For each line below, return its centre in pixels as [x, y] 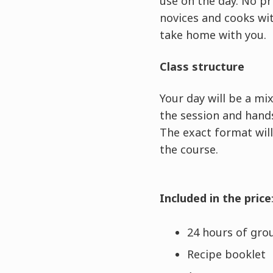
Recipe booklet [226, 254]
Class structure [202, 66]
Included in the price [215, 198]
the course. [189, 149]
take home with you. [213, 35]
